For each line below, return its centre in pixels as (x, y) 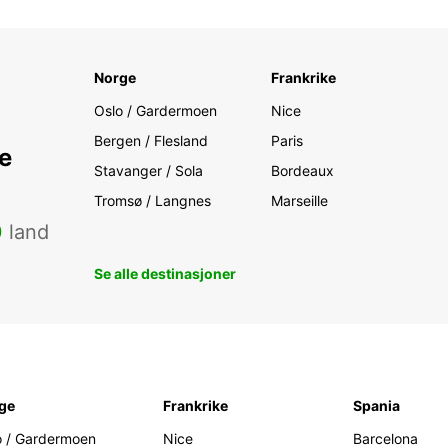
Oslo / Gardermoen (155, 111)
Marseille (300, 201)
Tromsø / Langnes (152, 201)
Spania (377, 406)
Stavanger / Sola (148, 171)
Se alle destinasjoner (164, 274)
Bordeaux (303, 171)
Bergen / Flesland (150, 141)
